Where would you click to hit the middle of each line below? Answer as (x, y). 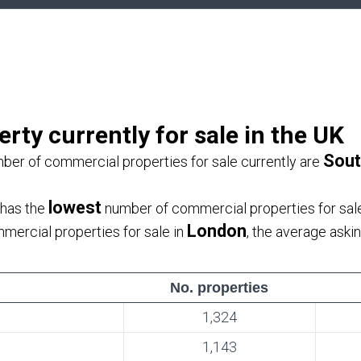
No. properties (219, 288)
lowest (75, 207)
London (217, 231)
